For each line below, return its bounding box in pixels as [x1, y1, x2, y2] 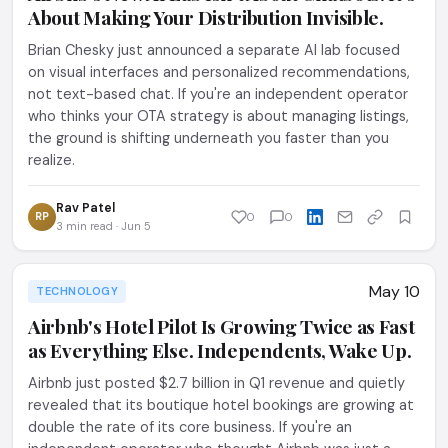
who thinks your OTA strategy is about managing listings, [28, 107, 409, 125]
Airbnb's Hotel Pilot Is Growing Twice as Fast [28, 313, 415, 339]
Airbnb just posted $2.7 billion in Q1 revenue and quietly [28, 374, 405, 392]
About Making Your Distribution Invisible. [28, 4, 384, 30]
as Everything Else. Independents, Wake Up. [28, 337, 412, 363]
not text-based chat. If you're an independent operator [28, 85, 408, 103]
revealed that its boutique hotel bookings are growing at [28, 396, 414, 414]
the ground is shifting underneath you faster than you [28, 129, 389, 147]
